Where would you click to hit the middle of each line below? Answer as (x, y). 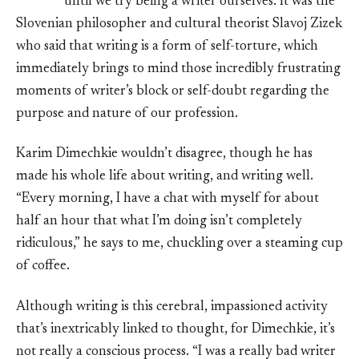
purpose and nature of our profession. (127, 114)
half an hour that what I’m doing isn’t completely (159, 222)
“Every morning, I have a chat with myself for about (167, 200)
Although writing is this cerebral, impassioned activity (172, 308)
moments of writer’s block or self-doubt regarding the (173, 91)
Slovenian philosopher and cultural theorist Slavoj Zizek (179, 24)
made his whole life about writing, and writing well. (165, 177)
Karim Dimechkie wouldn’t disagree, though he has (164, 155)
